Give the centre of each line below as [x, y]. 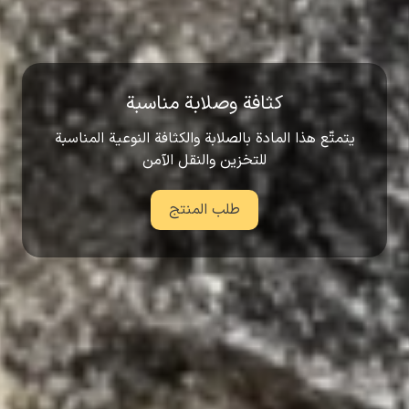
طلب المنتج [204, 210]
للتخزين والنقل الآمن [204, 161]
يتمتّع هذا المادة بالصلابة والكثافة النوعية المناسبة [204, 139]
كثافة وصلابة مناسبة [204, 105]
